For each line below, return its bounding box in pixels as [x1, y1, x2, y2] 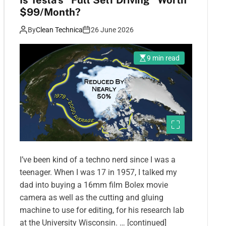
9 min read [147, 54, 180, 63]
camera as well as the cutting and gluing [20, 192, 163, 202]
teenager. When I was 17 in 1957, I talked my [20, 167, 177, 177]
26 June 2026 [91, 26, 134, 34]
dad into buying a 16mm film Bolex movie [20, 180, 168, 190]
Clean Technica [36, 26, 83, 34]
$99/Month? [20, 6, 81, 19]
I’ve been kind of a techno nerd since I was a [20, 154, 176, 164]
